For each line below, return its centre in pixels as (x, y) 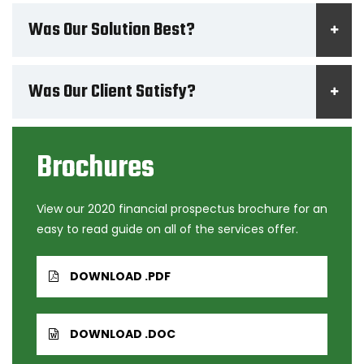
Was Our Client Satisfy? (112, 91)
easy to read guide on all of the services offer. (167, 229)
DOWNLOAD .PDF (120, 276)
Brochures (95, 168)
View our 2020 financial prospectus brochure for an (182, 208)
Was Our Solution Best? (112, 30)
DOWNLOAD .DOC (123, 334)
